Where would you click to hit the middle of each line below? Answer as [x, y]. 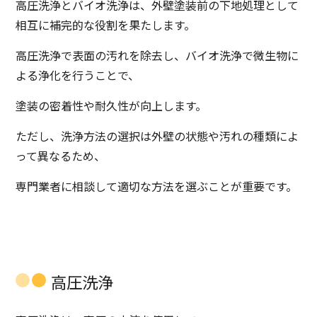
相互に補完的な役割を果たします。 [106, 25]
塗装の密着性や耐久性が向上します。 [111, 106]
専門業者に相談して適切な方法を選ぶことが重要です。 [157, 186]
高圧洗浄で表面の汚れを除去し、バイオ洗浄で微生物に [157, 56]
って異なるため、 [61, 156]
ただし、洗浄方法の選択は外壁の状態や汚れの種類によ [157, 136]
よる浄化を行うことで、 [78, 75]
